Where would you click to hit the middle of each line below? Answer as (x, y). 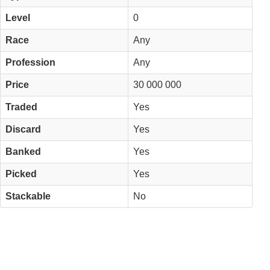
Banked (23, 151)
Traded (21, 107)
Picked (21, 174)
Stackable (28, 196)
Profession (30, 62)
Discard (23, 129)
